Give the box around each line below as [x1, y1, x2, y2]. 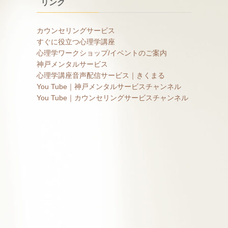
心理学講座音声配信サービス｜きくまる [37, 71, 165, 80]
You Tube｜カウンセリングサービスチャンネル [37, 94, 188, 102]
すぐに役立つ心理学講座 [37, 38, 115, 46]
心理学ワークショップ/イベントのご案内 [37, 49, 167, 58]
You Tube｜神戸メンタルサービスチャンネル [37, 82, 181, 91]
